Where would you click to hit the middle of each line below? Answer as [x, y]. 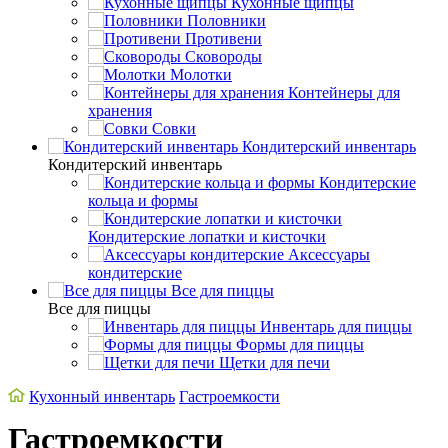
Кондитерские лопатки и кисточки [207, 236]
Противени [223, 38]
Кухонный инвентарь [102, 396]
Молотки [201, 74]
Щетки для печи [274, 362]
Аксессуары [329, 254]
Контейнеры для [344, 92]
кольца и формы [143, 200]
